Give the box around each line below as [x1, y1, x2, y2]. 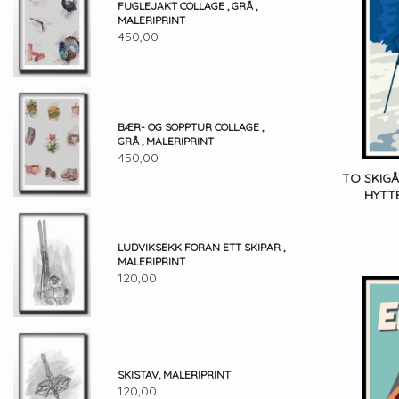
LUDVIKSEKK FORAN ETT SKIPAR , [117, 240, 285, 254]
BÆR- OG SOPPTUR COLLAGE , [117, 119, 264, 134]
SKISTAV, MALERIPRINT [117, 367, 231, 381]
